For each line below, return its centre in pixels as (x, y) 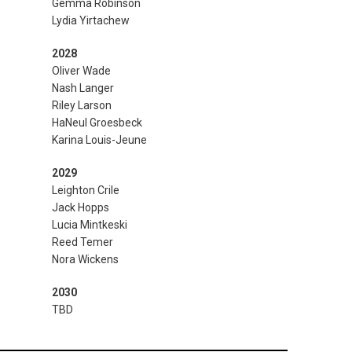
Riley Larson (82, 105)
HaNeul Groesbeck (97, 123)
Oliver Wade (81, 71)
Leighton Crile (86, 190)
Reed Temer (82, 242)
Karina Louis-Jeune (99, 140)
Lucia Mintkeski (90, 225)
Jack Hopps (81, 207)
